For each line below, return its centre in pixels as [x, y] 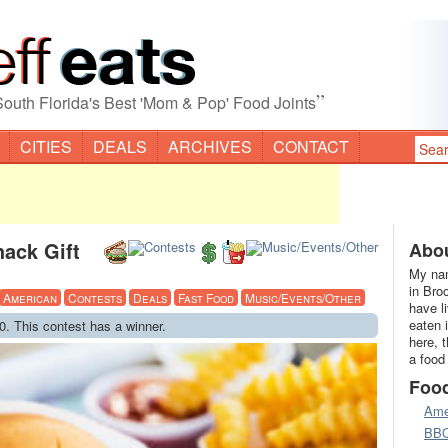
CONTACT [311, 146]
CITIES [46, 146]
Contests [95, 297]
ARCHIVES [210, 146]
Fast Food [206, 297]
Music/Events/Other [303, 297]
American [30, 297]
